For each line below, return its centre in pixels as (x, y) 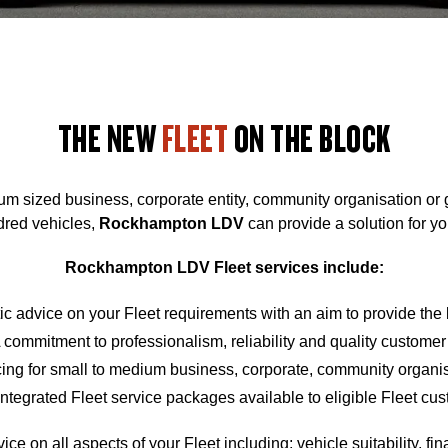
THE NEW (109, 138)
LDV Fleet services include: (278, 267)
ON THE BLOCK (309, 138)
